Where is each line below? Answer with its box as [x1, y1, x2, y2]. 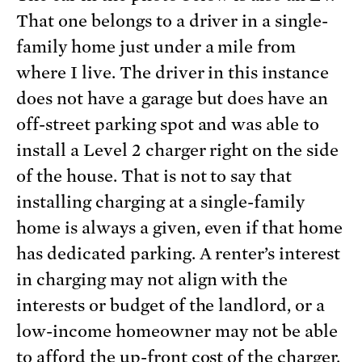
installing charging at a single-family [16, 192, 305, 213]
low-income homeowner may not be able [16, 322, 339, 342]
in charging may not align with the [16, 270, 288, 290]
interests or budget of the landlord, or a [16, 296, 326, 316]
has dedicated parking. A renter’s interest [16, 244, 341, 264]
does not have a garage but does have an [16, 89, 329, 109]
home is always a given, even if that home [16, 218, 343, 238]
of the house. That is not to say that [16, 166, 293, 187]
